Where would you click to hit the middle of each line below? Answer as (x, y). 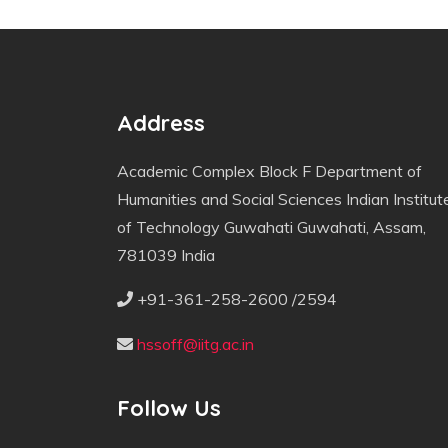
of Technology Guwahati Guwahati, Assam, (271, 227)
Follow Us (169, 408)
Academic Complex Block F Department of (269, 171)
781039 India (166, 255)
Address (161, 123)
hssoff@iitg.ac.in (195, 344)
